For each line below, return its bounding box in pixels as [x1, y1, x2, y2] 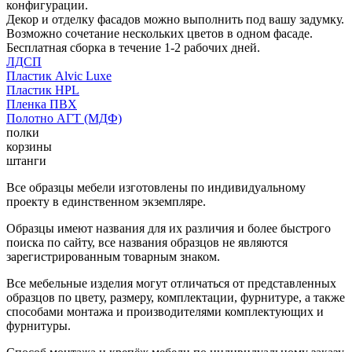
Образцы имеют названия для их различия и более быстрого [6, 221, 331, 235]
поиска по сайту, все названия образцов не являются [6, 235, 288, 249]
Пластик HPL [6, 82, 79, 97]
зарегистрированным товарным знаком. [6, 249, 220, 263]
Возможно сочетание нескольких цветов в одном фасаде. [6, 26, 313, 40]
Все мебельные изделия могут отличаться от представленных [6, 276, 336, 290]
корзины [6, 139, 52, 153]
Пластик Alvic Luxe [6, 68, 112, 82]
